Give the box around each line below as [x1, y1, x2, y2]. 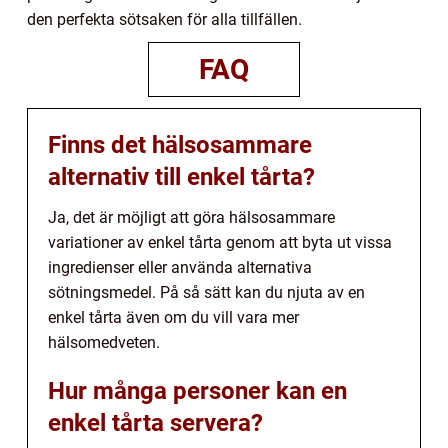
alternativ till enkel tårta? [48, 162, 315, 191]
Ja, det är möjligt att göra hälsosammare [48, 207, 335, 227]
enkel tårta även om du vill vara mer [48, 307, 299, 327]
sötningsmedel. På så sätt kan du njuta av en [48, 282, 365, 302]
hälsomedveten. [48, 332, 160, 352]
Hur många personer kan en [48, 376, 347, 405]
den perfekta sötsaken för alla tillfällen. [27, 9, 302, 29]
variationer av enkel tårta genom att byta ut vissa [48, 232, 392, 252]
